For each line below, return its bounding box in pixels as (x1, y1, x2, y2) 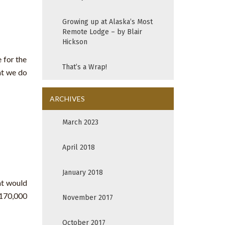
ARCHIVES (49, 94, 85, 103)
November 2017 (62, 193, 113, 202)
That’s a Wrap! (62, 63, 107, 72)
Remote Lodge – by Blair (62, 28, 142, 37)
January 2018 (62, 168, 103, 177)
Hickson (62, 38, 87, 47)
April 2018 (62, 143, 95, 152)
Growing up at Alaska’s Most (62, 18, 153, 27)
